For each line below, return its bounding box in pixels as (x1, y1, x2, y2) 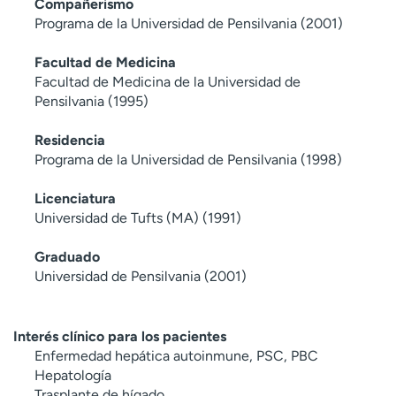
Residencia (34, 131, 105, 148)
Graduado (34, 247, 100, 265)
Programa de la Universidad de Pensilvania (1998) (34, 150, 342, 168)
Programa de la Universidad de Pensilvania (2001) (34, 14, 343, 32)
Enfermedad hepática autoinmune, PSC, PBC (34, 346, 318, 364)
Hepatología (34, 366, 111, 384)
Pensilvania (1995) (34, 92, 148, 110)
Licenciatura (34, 189, 116, 207)
